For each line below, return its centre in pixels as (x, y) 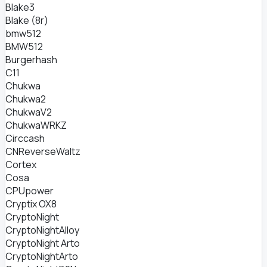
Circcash (25, 138)
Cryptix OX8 (31, 204)
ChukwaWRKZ (36, 125)
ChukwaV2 (29, 112)
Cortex (21, 164)
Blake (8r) (27, 20)
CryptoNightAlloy (42, 230)
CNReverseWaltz (43, 151)
